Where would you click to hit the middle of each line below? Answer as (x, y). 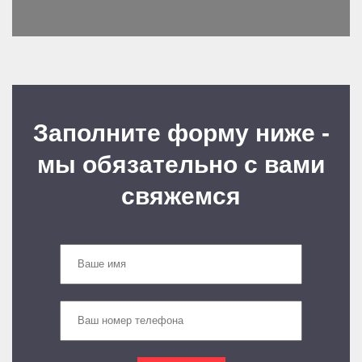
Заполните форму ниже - (181, 133)
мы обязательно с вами (181, 164)
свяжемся (181, 196)
